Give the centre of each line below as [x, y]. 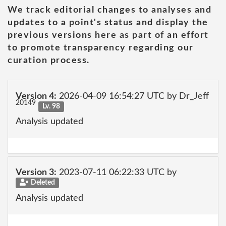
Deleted [43, 183]
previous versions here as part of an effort [108, 35]
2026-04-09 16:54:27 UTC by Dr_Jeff [133, 96]
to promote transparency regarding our [101, 48]
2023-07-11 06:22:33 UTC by [117, 173]
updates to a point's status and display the [108, 23]
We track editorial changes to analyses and [109, 10]
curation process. [49, 61]
